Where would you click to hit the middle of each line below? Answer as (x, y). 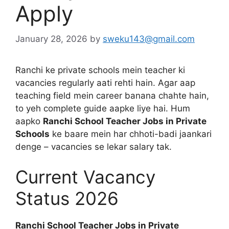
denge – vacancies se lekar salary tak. (94, 146)
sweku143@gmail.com (149, 39)
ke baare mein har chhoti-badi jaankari (131, 134)
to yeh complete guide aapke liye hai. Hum (103, 108)
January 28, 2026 (51, 39)
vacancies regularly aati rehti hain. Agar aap (105, 83)
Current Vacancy (85, 177)
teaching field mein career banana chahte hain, (112, 95)
